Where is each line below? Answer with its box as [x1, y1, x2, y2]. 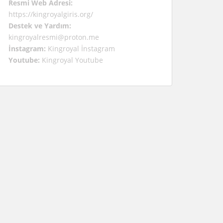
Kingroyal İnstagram [46, 44, 115, 53]
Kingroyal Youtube [42, 55, 103, 65]
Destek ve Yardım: [8, 21, 71, 30]
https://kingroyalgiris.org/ [8, 9, 93, 19]
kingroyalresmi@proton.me [8, 32, 99, 42]
